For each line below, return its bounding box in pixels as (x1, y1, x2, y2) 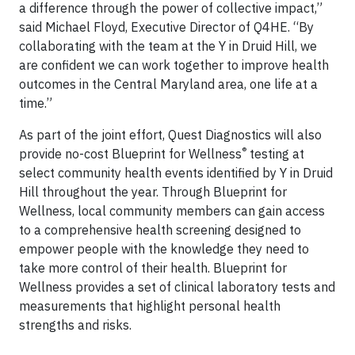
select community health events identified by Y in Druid (19, 165, 333, 181)
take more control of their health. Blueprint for (19, 260, 287, 276)
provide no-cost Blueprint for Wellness (19, 146, 242, 162)
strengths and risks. (19, 317, 132, 333)
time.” (19, 95, 52, 111)
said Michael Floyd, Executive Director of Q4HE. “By (19, 19, 314, 35)
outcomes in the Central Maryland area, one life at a (19, 76, 318, 92)
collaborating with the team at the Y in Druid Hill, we (19, 38, 317, 54)
